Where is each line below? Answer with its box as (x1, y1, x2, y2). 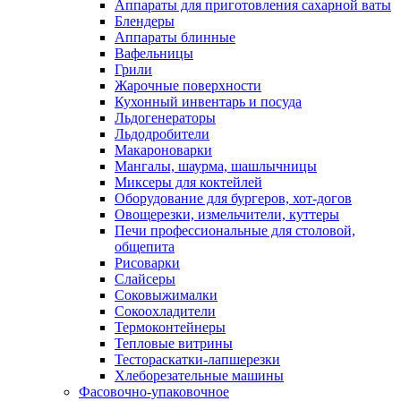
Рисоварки (115, 254, 180, 270)
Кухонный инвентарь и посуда (115, 93, 302, 109)
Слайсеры (115, 270, 175, 286)
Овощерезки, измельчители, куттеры (115, 206, 339, 222)
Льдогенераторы (115, 109, 216, 125)
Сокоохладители (115, 303, 216, 319)
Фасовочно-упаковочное (79, 383, 229, 399)
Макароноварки (115, 141, 212, 158)
